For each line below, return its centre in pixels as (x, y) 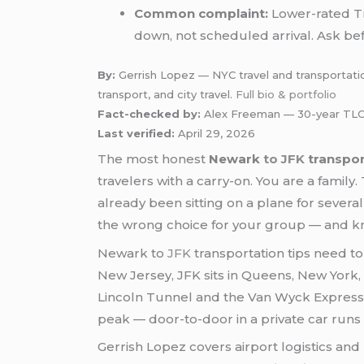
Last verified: (136, 133)
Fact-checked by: (149, 113)
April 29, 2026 (215, 133)
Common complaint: (201, 14)
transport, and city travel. (167, 94)
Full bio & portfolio (286, 94)
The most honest (154, 159)
